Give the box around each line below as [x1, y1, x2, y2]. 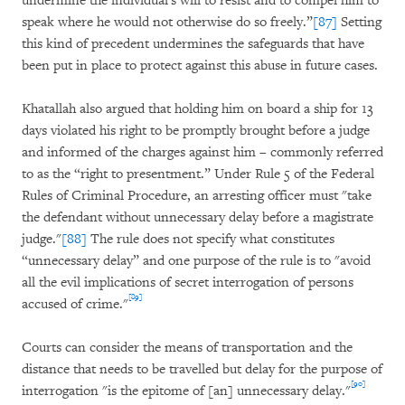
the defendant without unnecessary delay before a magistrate [22, 209, 373, 226]
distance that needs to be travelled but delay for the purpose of [22, 361, 382, 378]
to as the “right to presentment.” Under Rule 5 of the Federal [22, 165, 374, 183]
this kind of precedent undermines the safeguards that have [22, 35, 364, 52]
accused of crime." [22, 296, 128, 313]
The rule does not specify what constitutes [87, 231, 334, 248]
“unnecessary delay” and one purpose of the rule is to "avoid [22, 252, 371, 269]
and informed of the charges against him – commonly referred [22, 144, 383, 161]
